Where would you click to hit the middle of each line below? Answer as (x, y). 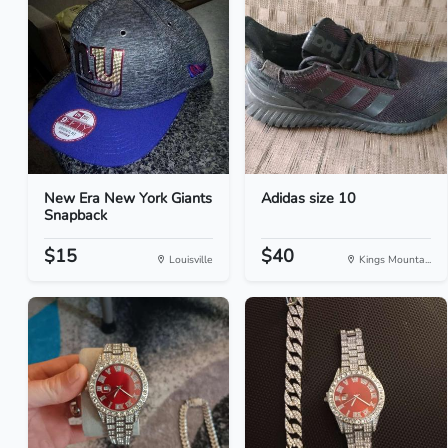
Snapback (75, 215)
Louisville (190, 259)
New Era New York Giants (128, 198)
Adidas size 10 (309, 198)
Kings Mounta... (393, 259)
